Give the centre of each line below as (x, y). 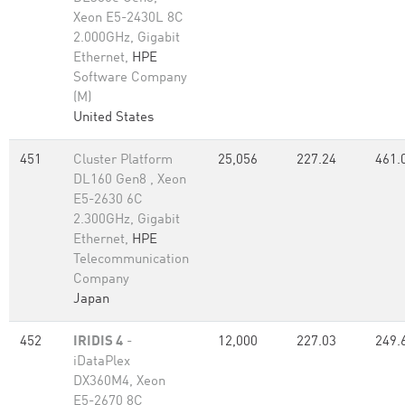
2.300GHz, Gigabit (127, 220)
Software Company (130, 78)
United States (113, 118)
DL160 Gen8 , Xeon (130, 180)
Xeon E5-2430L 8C (128, 19)
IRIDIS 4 (98, 342)
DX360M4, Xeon (119, 382)
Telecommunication (131, 260)
